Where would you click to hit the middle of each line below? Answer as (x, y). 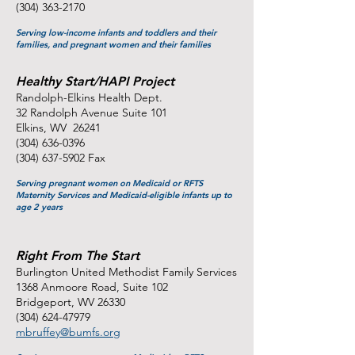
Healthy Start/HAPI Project (95, 81)
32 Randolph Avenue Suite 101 (92, 113)
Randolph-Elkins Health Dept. (89, 97)
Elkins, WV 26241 (58, 128)
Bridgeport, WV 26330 (71, 302)
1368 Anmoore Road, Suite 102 (92, 287)
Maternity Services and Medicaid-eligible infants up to (124, 195)
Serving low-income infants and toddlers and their (116, 32)
